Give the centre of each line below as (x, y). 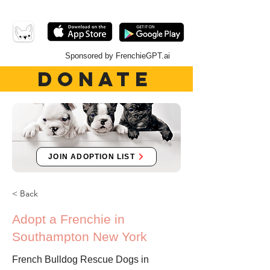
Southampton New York (80, 237)
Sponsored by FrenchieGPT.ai (118, 56)
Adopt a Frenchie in (68, 219)
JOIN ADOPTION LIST (92, 157)
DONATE (95, 79)
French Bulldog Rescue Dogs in (80, 259)
